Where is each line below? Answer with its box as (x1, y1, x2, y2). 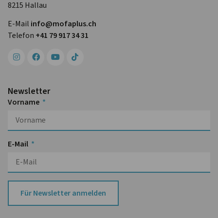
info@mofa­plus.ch (31, 18, 96, 29)
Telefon (8, 30, 36, 41)
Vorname (8, 97, 41, 108)
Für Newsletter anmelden (20, 188, 106, 199)
